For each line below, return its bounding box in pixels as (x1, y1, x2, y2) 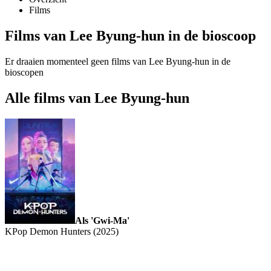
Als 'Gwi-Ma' (75, 215, 129, 226)
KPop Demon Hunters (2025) (5, 226, 119, 237)
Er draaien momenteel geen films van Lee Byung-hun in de (5, 56, 230, 67)
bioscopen (5, 67, 44, 78)
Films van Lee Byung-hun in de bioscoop (5, 28, 256, 44)
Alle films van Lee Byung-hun (5, 90, 189, 106)
